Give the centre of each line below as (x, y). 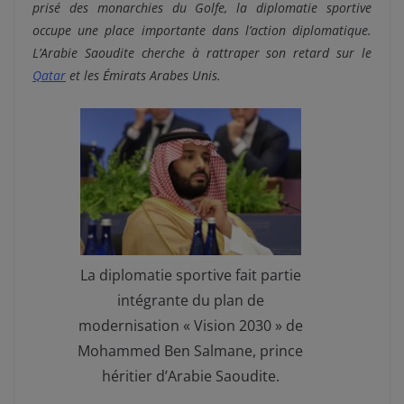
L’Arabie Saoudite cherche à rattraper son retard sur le (202, 52)
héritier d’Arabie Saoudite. (190, 376)
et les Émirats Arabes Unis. (143, 75)
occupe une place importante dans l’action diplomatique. (202, 30)
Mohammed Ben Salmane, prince (190, 351)
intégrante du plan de (190, 301)
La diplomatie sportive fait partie (190, 275)
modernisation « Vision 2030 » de (190, 326)
